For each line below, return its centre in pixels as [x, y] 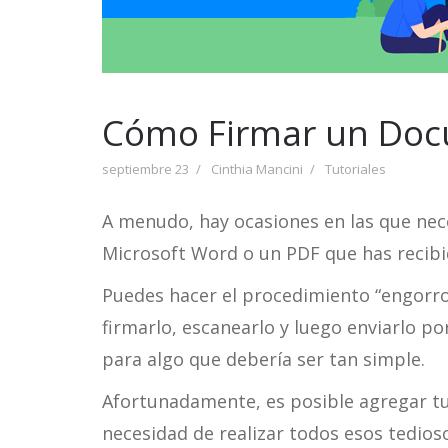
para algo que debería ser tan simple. [263, 359]
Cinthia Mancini [257, 169]
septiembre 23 [145, 169]
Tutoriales [355, 169]
